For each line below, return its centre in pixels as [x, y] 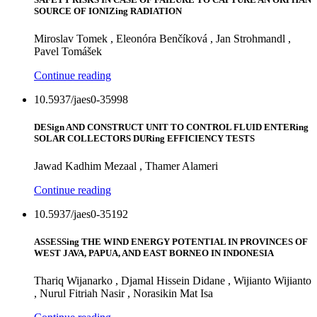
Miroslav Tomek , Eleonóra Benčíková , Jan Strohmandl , [162, 38]
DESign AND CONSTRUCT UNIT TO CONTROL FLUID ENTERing [171, 127]
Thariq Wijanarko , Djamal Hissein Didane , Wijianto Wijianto [173, 281]
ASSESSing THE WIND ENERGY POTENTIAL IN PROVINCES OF [171, 242]
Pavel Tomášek [68, 51]
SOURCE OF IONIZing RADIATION [108, 11]
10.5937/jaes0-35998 [81, 99]
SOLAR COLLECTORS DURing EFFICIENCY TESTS [144, 138]
